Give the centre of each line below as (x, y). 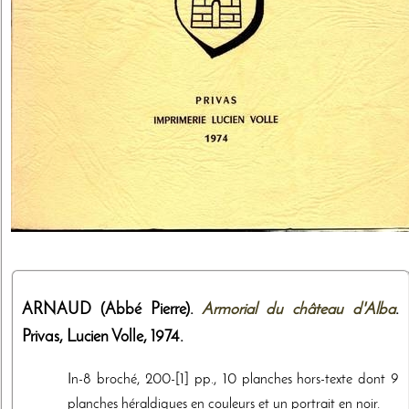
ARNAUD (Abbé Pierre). (112, 310)
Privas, (44, 338)
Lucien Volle (105, 338)
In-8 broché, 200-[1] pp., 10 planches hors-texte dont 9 (233, 380)
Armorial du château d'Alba (299, 310)
